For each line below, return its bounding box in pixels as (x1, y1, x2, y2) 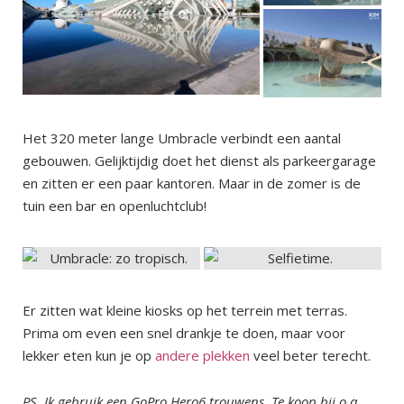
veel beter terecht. (250, 345, 371, 364)
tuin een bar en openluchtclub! (23, 196, 207, 215)
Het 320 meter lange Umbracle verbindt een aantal (23, 128, 341, 147)
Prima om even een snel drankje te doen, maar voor (23, 323, 345, 342)
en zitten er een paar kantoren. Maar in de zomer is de (23, 173, 361, 192)
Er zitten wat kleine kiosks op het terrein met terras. (23, 300, 347, 319)
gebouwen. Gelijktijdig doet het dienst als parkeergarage (23, 151, 376, 170)
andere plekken (155, 345, 250, 364)
